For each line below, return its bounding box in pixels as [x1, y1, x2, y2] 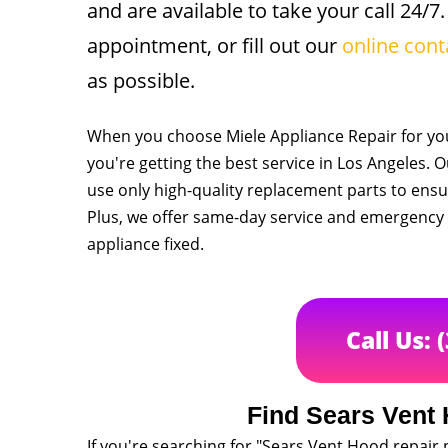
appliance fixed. [87, 233, 204, 255]
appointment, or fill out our [87, 32, 342, 59]
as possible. [87, 67, 195, 94]
